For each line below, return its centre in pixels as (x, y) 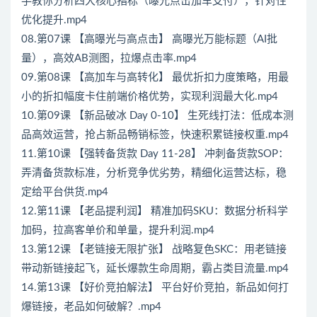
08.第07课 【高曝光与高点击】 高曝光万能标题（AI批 (149, 40)
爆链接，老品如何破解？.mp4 (91, 307)
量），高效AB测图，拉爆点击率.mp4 (109, 59)
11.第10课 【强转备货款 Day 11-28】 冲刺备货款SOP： (155, 154)
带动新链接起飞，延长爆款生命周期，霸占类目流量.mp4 (155, 269)
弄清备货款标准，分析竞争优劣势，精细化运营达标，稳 (154, 173)
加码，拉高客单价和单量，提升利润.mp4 (118, 231)
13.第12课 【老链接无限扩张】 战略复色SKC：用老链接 (154, 250)
